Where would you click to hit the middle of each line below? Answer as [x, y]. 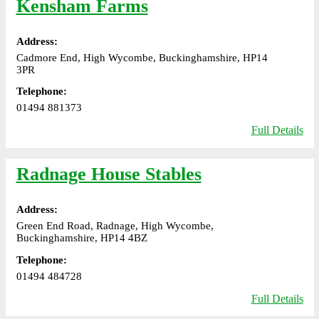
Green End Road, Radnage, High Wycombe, [115, 226]
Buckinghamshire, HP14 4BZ [82, 238]
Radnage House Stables [109, 174]
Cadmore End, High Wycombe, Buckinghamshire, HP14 [142, 57]
